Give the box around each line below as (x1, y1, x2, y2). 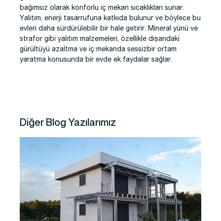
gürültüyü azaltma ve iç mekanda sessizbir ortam (20, 46, 177, 53)
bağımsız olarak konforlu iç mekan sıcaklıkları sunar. (20, 4, 184, 12)
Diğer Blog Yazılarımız (20, 116, 116, 127)
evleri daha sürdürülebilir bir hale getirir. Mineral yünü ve (20, 25, 198, 33)
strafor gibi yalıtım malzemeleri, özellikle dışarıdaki (20, 36, 180, 43)
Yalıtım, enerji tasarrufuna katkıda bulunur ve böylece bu (20, 15, 201, 22)
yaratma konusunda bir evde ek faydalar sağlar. (20, 56, 172, 64)
